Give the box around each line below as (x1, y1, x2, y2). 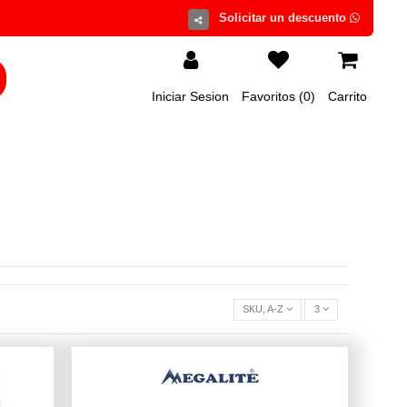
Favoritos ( (242, 88, 303, 104)
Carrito (328, 88, 367, 104)
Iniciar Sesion (152, 88, 229, 104)
